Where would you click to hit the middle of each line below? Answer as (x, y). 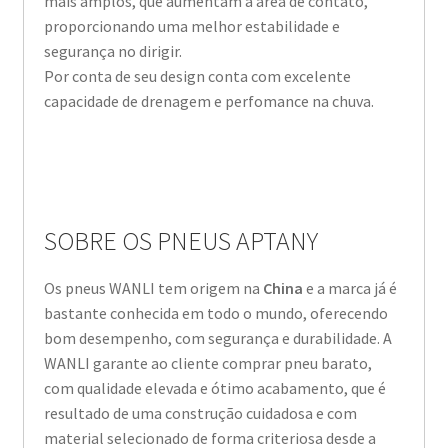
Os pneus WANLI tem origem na (153, 287)
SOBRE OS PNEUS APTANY (180, 240)
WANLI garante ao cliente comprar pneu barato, (207, 362)
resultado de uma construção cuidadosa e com (200, 412)
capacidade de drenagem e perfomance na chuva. (208, 100)
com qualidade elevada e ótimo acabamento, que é (214, 387)
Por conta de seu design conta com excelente (197, 75)
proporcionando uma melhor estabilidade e (191, 25)
